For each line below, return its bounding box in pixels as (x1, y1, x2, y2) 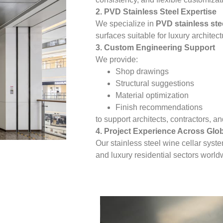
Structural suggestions (115, 79, 195, 88)
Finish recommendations (115, 103, 203, 112)
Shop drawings (115, 67, 169, 76)
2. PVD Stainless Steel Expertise (96, 7, 217, 16)
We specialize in (96, 19, 156, 28)
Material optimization (115, 91, 189, 100)
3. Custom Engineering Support (96, 43, 216, 52)
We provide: (96, 55, 138, 64)
